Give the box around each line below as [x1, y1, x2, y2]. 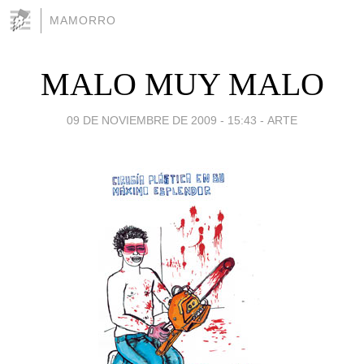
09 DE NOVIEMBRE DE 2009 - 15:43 [67, 113, 257, 127]
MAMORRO [50, 14, 116, 27]
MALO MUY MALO [40, 65, 324, 102]
